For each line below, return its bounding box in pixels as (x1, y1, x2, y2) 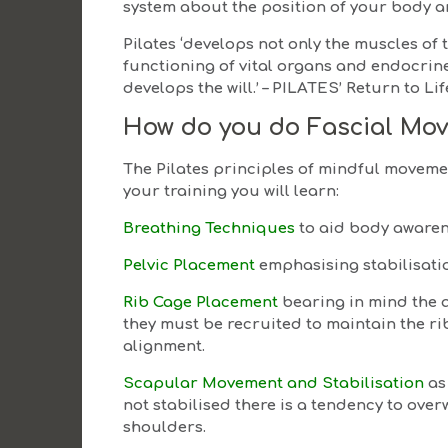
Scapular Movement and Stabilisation (123, 374, 425, 392)
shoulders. (123, 418, 207, 436)
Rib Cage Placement (123, 293, 279, 311)
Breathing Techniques (123, 219, 296, 237)
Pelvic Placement (123, 256, 256, 274)
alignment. (123, 337, 206, 355)
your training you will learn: (123, 182, 340, 200)
